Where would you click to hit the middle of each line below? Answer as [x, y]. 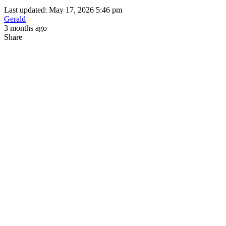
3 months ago [25, 28]
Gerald [15, 19]
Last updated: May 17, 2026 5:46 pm [63, 10]
